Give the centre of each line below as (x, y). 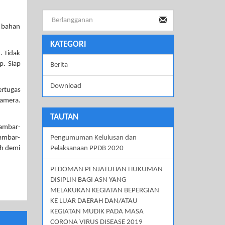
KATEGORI (68, 45)
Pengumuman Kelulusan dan (93, 138)
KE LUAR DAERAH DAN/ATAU (94, 201)
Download (66, 86)
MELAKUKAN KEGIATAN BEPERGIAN (104, 191)
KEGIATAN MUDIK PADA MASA (97, 212)
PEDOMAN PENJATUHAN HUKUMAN (106, 170)
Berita (59, 65)
